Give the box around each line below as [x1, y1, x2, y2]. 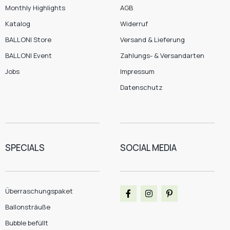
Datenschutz [120, 82, 163, 92]
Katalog [5, 18, 30, 28]
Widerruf [120, 18, 148, 28]
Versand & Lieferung [120, 34, 185, 44]
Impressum [120, 66, 155, 76]
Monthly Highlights [5, 3, 65, 12]
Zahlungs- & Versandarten [120, 50, 204, 60]
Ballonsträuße [5, 202, 50, 212]
